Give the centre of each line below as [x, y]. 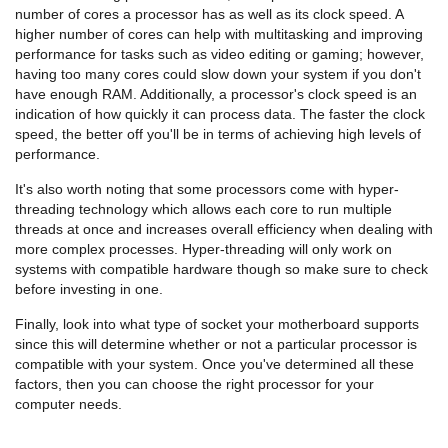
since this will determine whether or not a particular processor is [216, 343]
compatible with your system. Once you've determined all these [214, 363]
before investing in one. [89, 288]
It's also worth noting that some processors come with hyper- [207, 188]
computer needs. [68, 403]
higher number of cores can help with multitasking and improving [219, 33]
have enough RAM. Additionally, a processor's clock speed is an [216, 93]
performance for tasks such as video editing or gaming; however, [219, 53]
